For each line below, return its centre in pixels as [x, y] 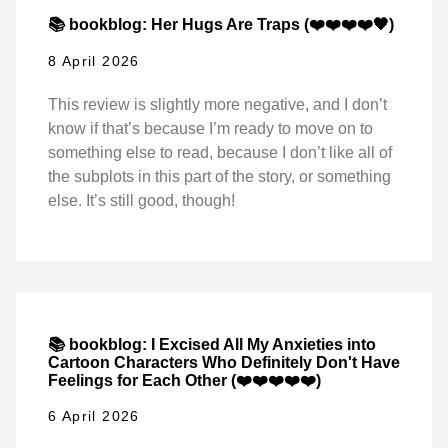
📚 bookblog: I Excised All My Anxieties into [212, 344]
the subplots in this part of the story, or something [219, 176]
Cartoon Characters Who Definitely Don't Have [224, 362]
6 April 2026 [94, 416]
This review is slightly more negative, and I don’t [217, 104]
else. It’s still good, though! [141, 200]
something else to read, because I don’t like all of [220, 152]
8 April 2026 [94, 60]
